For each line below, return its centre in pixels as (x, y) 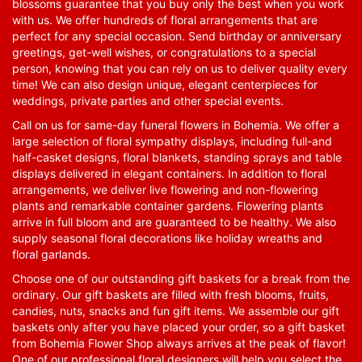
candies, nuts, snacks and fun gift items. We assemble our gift (176, 311)
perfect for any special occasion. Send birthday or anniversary (177, 36)
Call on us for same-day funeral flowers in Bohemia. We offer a (176, 125)
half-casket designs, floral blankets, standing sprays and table (177, 158)
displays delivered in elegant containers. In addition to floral (169, 174)
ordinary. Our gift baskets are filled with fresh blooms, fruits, (170, 295)
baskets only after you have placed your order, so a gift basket (179, 327)
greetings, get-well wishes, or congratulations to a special (164, 53)
